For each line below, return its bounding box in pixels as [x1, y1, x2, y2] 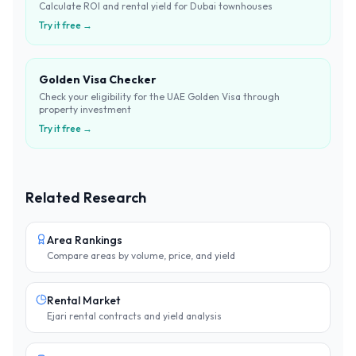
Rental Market [47, 293, 120, 308]
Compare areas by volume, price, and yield [47, 250, 235, 261]
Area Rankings [47, 233, 122, 247]
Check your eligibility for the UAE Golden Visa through [39, 91, 280, 103]
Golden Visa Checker [39, 72, 157, 87]
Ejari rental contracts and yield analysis [47, 310, 222, 322]
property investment [39, 103, 131, 115]
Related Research [25, 188, 146, 207]
